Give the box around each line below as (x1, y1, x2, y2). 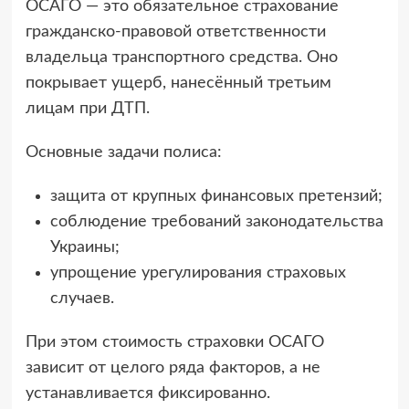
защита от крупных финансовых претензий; (49, 188, 383, 205)
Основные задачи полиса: (25, 144, 222, 162)
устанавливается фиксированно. (25, 385, 270, 403)
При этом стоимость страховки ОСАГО (25, 334, 324, 351)
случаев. (49, 290, 114, 308)
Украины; (49, 239, 120, 257)
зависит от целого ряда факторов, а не (25, 360, 320, 377)
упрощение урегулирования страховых (49, 265, 346, 282)
